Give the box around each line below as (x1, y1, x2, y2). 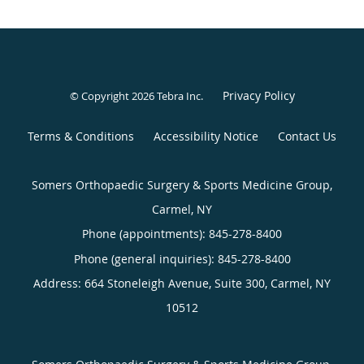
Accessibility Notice (154, 128, 258, 144)
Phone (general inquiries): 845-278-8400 (73, 250, 291, 266)
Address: (33, 275, 84, 291)
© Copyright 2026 (69, 88, 157, 103)
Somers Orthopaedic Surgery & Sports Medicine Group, (32, 176, 332, 193)
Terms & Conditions (28, 128, 134, 144)
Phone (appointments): (82, 225, 209, 241)
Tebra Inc (156, 88, 201, 103)
